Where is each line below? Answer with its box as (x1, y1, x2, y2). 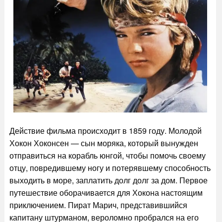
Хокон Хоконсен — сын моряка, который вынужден (9, 137, 198, 149)
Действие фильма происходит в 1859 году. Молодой (9, 125, 202, 137)
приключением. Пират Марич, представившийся (9, 199, 187, 211)
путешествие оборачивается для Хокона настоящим (9, 187, 203, 199)
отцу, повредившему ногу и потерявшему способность (9, 162, 211, 174)
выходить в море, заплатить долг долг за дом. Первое (9, 174, 208, 186)
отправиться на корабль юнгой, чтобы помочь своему (9, 150, 206, 162)
